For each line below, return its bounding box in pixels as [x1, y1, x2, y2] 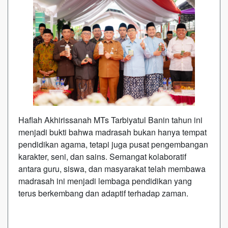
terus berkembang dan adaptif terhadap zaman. [18, 187, 188, 199]
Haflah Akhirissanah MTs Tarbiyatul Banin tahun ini [18, 113, 203, 126]
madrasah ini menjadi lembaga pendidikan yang [18, 175, 192, 187]
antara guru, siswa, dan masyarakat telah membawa [18, 162, 206, 175]
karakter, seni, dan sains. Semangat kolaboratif [18, 150, 186, 162]
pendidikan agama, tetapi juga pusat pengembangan [18, 138, 208, 150]
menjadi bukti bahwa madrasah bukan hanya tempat [18, 126, 207, 138]
